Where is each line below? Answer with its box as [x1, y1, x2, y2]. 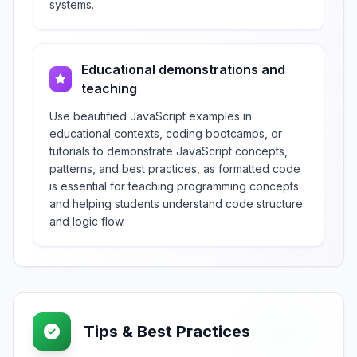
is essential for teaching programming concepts [49, 179, 299, 193]
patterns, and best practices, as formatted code [49, 162, 300, 175]
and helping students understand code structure [49, 197, 303, 210]
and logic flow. [49, 214, 125, 228]
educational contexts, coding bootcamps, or [49, 127, 282, 140]
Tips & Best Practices [84, 322, 250, 341]
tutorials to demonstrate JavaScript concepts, [49, 144, 288, 158]
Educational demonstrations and [80, 61, 285, 77]
